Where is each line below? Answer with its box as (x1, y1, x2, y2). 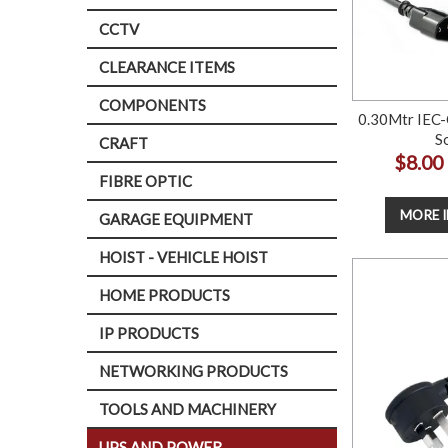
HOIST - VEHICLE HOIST (99, 248, 268, 266)
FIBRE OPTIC (99, 172, 192, 190)
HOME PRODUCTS (99, 286, 230, 304)
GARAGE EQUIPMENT (99, 210, 253, 228)
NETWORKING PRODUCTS (99, 362, 288, 380)
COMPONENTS (99, 96, 206, 114)
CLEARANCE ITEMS (99, 58, 235, 76)
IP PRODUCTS (99, 324, 199, 342)
